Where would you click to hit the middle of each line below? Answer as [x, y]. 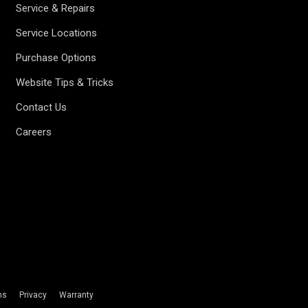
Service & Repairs [56, 8]
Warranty [76, 295]
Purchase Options [56, 58]
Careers [34, 132]
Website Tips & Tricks [65, 82]
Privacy [33, 295]
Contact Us [42, 107]
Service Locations [57, 33]
